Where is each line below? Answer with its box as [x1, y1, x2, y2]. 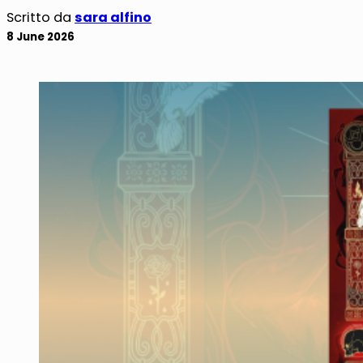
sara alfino [75, 8, 152, 28]
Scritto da [6, 8, 75, 28]
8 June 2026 [6, 29, 75, 45]
